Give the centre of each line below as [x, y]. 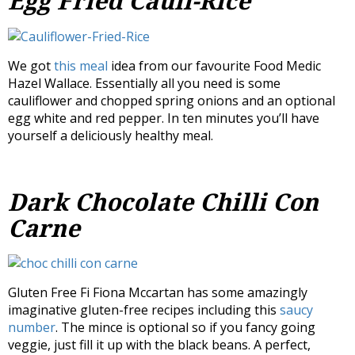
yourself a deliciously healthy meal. [111, 135]
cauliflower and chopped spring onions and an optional [172, 100]
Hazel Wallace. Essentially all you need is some [144, 83]
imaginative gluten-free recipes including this [144, 310]
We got [31, 65]
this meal [81, 65]
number [32, 328]
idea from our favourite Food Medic [214, 65]
